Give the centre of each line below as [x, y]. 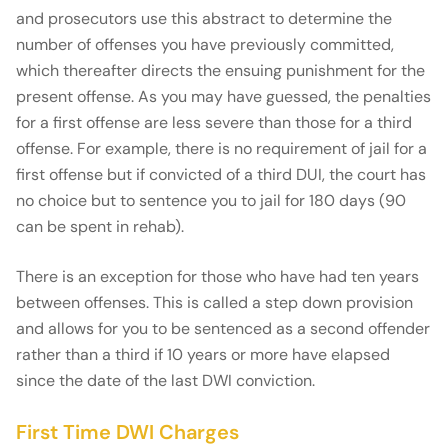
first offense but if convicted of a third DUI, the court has [221, 175]
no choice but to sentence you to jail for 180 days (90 [211, 201]
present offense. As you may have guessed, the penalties [223, 97]
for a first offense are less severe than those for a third [214, 123]
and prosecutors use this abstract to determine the [204, 19]
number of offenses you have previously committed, [205, 45]
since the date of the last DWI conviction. [165, 381]
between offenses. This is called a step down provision [214, 303]
